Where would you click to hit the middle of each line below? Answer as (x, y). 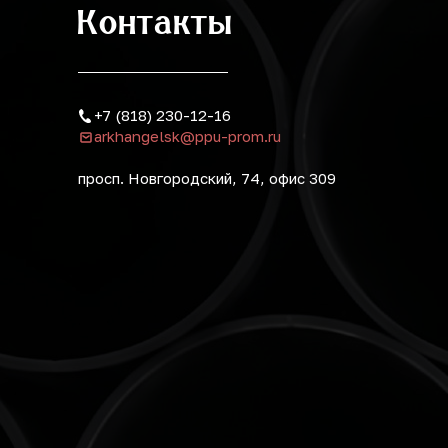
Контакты (156, 21)
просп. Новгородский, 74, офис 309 (207, 178)
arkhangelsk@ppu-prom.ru (187, 136)
